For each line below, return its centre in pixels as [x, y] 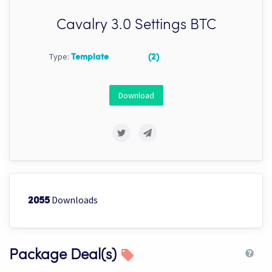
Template [90, 57]
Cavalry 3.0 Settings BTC [136, 26]
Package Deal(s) [65, 256]
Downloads [74, 200]
